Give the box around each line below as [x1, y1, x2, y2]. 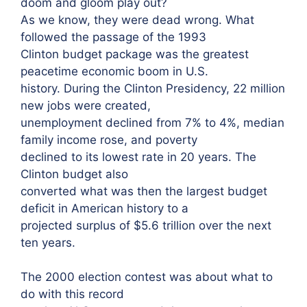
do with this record [21, 287, 124, 301]
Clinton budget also [21, 167, 128, 181]
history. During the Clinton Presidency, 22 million [21, 81, 285, 95]
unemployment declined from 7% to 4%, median [21, 115, 284, 130]
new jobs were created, [21, 98, 151, 112]
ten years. [21, 235, 75, 249]
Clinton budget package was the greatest [21, 47, 249, 61]
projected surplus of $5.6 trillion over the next [21, 218, 271, 232]
